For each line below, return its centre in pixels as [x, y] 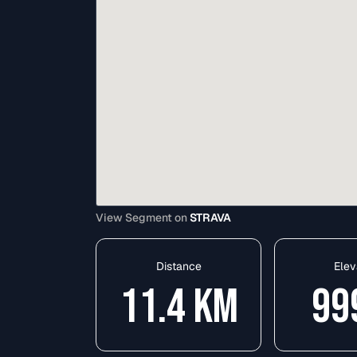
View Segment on [143, 217]
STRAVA [210, 217]
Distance [178, 266]
